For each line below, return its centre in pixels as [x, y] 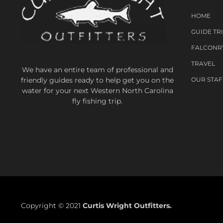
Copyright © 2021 [52, 205]
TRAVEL [203, 63]
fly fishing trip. [97, 101]
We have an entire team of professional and [97, 70]
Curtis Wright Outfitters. [127, 205]
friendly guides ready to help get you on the [97, 80]
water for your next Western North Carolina [97, 91]
